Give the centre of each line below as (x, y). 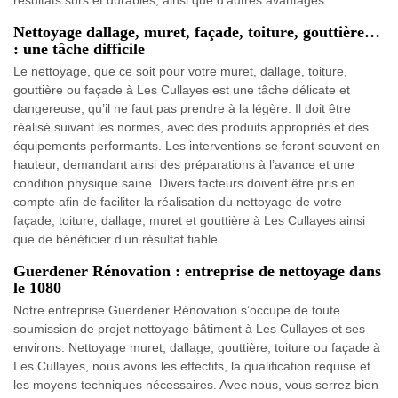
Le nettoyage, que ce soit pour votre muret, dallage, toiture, (180, 72)
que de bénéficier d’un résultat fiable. (117, 239)
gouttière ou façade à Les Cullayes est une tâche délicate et (182, 90)
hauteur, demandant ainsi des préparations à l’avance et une (184, 165)
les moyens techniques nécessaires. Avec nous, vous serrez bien (196, 385)
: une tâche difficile (79, 49)
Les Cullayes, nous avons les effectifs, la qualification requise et (192, 366)
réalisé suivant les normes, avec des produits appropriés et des (191, 127)
